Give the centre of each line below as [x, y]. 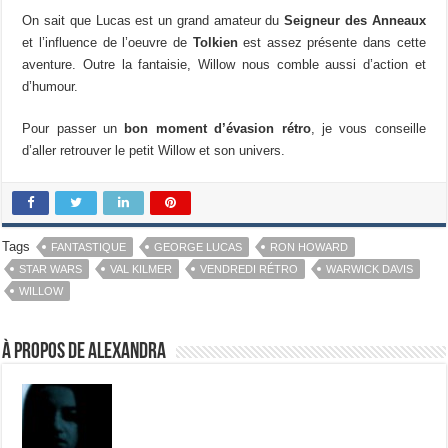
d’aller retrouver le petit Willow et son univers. [154, 150]
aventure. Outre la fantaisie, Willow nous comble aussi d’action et [224, 64]
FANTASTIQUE [89, 246]
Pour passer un [73, 128]
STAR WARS [51, 268]
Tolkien [215, 42]
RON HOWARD [309, 246]
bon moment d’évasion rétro [217, 128]
